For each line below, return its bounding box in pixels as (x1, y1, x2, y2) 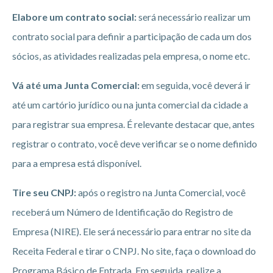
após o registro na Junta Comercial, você (76, 186, 246, 199)
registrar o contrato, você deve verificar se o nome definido (12, 138, 257, 150)
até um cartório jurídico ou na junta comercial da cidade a (12, 99, 248, 111)
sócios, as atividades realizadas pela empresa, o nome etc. (12, 50, 250, 62)
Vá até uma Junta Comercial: (12, 79, 140, 91)
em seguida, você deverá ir (140, 79, 250, 91)
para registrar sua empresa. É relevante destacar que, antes (12, 118, 255, 130)
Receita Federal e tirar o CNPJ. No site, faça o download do (12, 245, 256, 257)
